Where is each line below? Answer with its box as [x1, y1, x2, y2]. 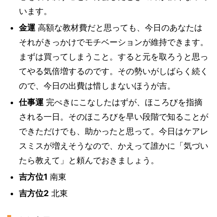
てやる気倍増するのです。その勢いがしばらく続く [18, 66, 208, 76]
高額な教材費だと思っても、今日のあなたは [35, 23, 202, 32]
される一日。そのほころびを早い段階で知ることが [18, 112, 208, 122]
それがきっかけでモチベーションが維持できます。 [18, 37, 208, 47]
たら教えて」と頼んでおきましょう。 [18, 155, 159, 165]
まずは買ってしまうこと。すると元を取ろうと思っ [18, 52, 208, 62]
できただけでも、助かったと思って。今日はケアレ [18, 126, 208, 136]
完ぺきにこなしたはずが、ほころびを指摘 [43, 97, 202, 107]
